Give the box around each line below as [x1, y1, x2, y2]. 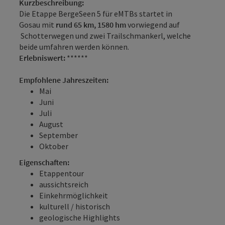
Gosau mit [19, 19, 56, 30]
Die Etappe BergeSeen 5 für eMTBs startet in [19, 8, 172, 19]
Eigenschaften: [19, 157, 69, 167]
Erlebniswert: [19, 52, 67, 63]
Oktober [39, 141, 68, 151]
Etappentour [39, 168, 84, 178]
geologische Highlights [39, 212, 120, 222]
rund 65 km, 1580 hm [56, 19, 126, 30]
